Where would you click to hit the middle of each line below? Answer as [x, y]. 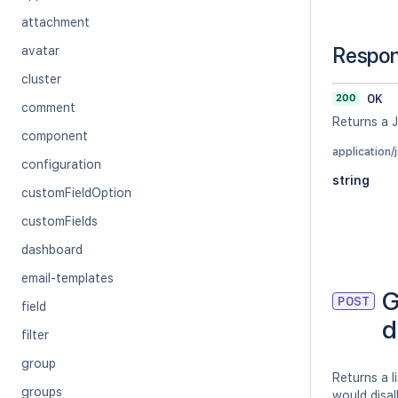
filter [35, 335]
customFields [60, 221]
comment [48, 107]
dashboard [52, 250]
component [55, 136]
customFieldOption [76, 193]
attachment [56, 22]
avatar [40, 51]
